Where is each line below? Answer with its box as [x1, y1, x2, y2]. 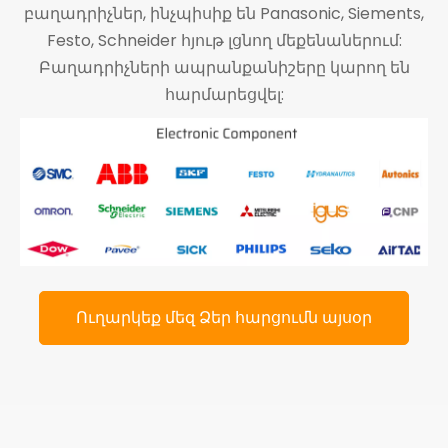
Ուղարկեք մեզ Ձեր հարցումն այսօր [76, 306, 372, 330]
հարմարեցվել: [164, 82, 284, 106]
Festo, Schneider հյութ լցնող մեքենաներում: [46, 28, 402, 52]
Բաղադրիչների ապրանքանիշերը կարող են [38, 55, 410, 79]
